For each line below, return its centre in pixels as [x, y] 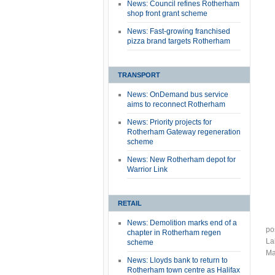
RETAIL [130, 203]
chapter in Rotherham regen [174, 233]
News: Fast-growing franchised [179, 31]
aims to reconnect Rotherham [176, 104]
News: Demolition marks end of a [182, 223]
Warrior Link [147, 169]
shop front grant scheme [167, 14]
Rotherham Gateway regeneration [184, 132]
